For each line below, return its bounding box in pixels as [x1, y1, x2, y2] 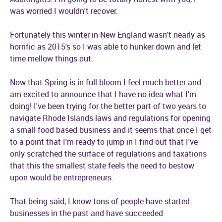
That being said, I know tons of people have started [10, 196, 190, 207]
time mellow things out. [10, 53, 93, 64]
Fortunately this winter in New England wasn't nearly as [10, 29, 205, 40]
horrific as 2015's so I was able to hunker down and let [10, 41, 201, 52]
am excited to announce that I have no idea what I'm [10, 89, 196, 100]
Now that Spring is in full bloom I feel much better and [10, 77, 201, 88]
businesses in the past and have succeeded [10, 208, 163, 219]
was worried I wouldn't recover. [10, 5, 118, 16]
